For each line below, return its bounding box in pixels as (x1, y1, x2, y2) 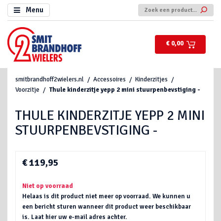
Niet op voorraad (22, 182, 74, 190)
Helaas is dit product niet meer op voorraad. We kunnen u (22, 192, 191, 200)
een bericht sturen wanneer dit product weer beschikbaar (22, 202, 191, 211)
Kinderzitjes (135, 75, 168, 83)
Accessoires (93, 75, 126, 83)
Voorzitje (15, 85, 40, 94)
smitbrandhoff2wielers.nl (15, 75, 84, 83)
